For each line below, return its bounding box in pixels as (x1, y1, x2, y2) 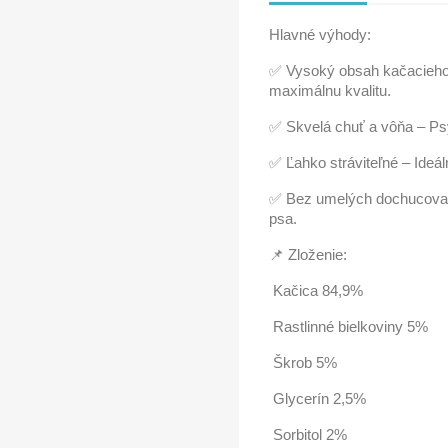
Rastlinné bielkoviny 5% (269, 318, 428, 335)
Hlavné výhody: (269, 26, 371, 43)
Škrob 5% (269, 354, 337, 371)
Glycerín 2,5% (269, 390, 366, 407)
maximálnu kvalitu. (269, 82, 391, 99)
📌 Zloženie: (269, 246, 347, 263)
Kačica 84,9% (269, 282, 363, 299)
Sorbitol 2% (269, 426, 347, 443)
